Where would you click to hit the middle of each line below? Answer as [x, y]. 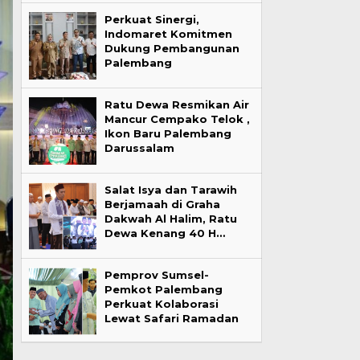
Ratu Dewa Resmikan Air [176, 104]
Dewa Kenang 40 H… [164, 233]
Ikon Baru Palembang [168, 133]
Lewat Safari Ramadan [171, 318]
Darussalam [139, 147]
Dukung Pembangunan [172, 48]
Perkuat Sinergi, [151, 19]
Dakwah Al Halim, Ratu [170, 218]
